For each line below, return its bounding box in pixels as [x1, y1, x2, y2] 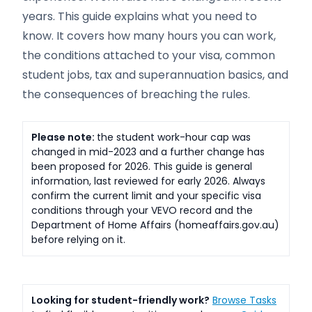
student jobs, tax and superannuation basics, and [22, 67, 288, 83]
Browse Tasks [212, 293, 276, 307]
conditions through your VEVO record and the [31, 203, 253, 217]
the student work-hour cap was [97, 130, 251, 144]
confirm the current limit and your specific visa [31, 189, 261, 203]
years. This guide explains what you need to [22, 8, 257, 24]
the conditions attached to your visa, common [22, 47, 275, 63]
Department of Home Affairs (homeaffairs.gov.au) [31, 218, 279, 232]
